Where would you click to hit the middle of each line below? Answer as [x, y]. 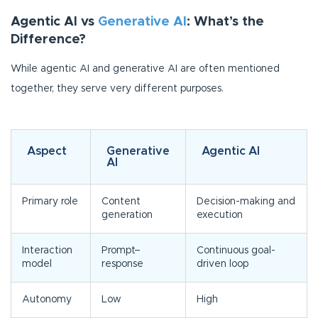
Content [121, 202]
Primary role [50, 202]
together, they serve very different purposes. [117, 89]
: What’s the [225, 22]
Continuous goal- [236, 251]
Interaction [47, 251]
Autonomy [47, 300]
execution [220, 215]
